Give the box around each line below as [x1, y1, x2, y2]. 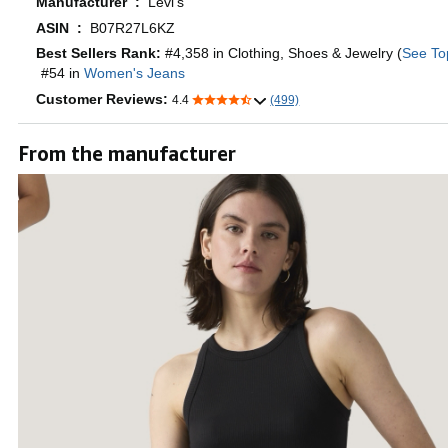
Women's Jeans [84, 65, 185, 82]
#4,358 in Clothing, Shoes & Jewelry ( [165, 45, 402, 62]
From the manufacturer [18, 141, 236, 165]
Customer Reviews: [36, 90, 172, 107]
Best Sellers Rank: [36, 45, 165, 62]
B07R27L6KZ [90, 19, 175, 36]
